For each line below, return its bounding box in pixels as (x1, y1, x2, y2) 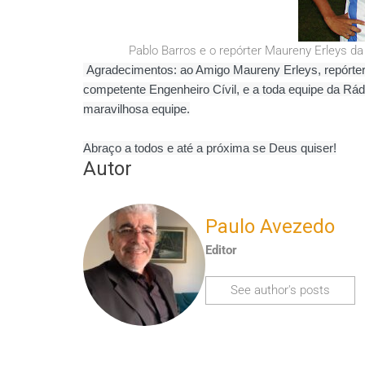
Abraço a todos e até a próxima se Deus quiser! (83, 140, 336, 155)
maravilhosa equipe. (83, 101, 190, 116)
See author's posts (231, 283, 330, 298)
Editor (205, 243, 237, 258)
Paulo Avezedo (205, 215, 335, 239)
